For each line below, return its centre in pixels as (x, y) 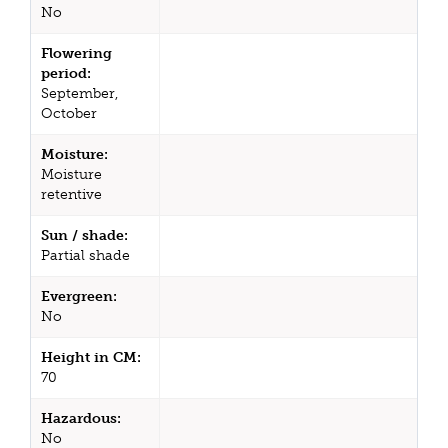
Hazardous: (81, 418)
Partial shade (85, 255)
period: (66, 73)
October (69, 113)
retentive (71, 194)
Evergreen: (79, 296)
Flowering (76, 53)
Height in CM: (91, 357)
